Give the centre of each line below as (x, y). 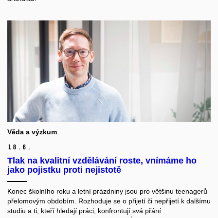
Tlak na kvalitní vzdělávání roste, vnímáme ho (102, 161)
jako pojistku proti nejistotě (64, 170)
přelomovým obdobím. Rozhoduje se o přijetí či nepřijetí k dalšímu (109, 201)
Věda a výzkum (32, 132)
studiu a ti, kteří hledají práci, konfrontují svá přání (84, 211)
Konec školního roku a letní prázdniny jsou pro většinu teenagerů (107, 191)
